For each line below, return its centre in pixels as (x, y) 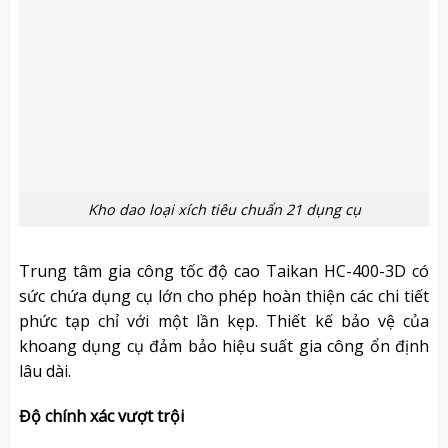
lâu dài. (44, 370)
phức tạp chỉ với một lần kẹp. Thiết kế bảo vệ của (224, 320)
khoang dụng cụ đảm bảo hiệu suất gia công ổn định (224, 345)
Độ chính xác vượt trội (101, 416)
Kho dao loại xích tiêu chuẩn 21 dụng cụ (224, 209)
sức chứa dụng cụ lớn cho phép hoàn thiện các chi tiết (224, 295)
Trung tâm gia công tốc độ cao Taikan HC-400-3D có (224, 270)
